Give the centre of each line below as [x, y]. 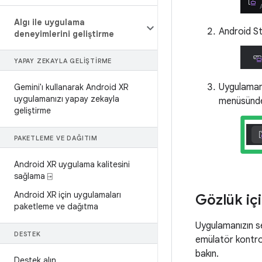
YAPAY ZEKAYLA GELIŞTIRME [63, 61]
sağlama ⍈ [33, 176]
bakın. [207, 254]
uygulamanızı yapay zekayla [67, 99]
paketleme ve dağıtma [56, 206]
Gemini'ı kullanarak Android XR [71, 87]
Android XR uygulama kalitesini [72, 164]
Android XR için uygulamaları [68, 195]
